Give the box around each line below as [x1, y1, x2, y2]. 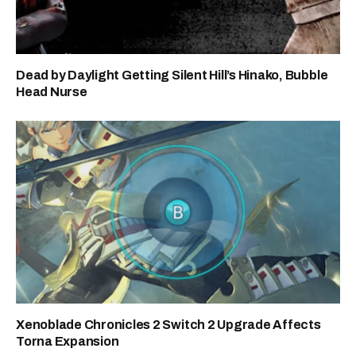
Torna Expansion [16, 334, 119, 348]
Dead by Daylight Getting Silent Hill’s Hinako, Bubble [16, 68, 328, 83]
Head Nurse [16, 85, 87, 99]
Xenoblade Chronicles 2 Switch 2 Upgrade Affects [16, 317, 321, 331]
